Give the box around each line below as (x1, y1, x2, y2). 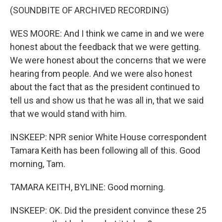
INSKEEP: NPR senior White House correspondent (10, 132, 207, 142)
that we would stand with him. (10, 109, 127, 119)
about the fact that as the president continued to (10, 82, 200, 92)
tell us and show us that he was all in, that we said (10, 95, 204, 106)
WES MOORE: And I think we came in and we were (10, 28, 204, 39)
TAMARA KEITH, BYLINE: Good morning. (10, 182, 165, 192)
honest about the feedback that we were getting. (10, 42, 201, 52)
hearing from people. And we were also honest (10, 68, 192, 79)
